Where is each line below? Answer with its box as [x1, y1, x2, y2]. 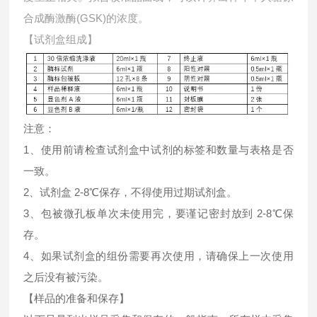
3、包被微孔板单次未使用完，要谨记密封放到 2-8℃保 [23, 207, 294, 220]
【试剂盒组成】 [23, 33, 98, 45]
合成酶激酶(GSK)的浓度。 [23, 12, 149, 24]
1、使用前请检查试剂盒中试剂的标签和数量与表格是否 [23, 144, 294, 156]
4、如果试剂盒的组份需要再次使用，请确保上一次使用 [23, 250, 294, 263]
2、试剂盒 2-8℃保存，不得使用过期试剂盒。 [23, 186, 238, 199]
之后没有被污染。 [23, 271, 109, 284]
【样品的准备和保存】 [23, 292, 130, 305]
